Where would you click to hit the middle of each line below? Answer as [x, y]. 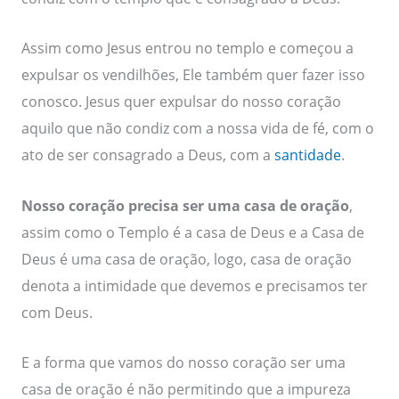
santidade [307, 155]
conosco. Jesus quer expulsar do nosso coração [181, 102]
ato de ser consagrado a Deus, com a [147, 155]
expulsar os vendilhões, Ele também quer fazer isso [193, 75]
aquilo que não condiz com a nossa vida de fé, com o [197, 128]
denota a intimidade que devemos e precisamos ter [194, 285]
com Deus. [57, 312]
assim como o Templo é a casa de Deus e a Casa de [192, 232]
